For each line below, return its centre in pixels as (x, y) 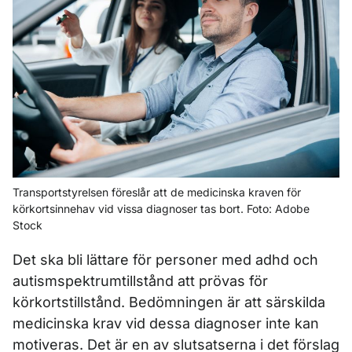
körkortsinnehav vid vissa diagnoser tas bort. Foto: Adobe (161, 209)
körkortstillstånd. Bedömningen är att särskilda (169, 302)
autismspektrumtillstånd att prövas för (140, 281)
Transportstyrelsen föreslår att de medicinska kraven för (157, 192)
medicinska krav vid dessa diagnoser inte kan (166, 324)
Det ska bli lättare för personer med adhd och (165, 260)
